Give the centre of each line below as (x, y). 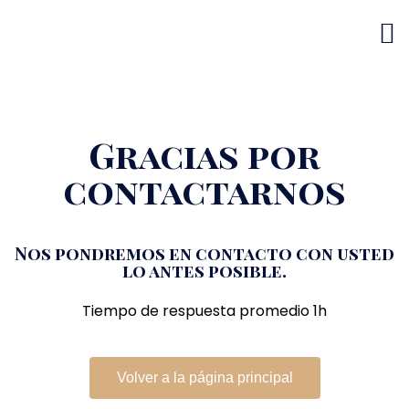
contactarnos (204, 190)
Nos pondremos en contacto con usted (204, 253)
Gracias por (204, 154)
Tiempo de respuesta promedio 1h (204, 311)
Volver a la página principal (204, 378)
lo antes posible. (204, 270)
